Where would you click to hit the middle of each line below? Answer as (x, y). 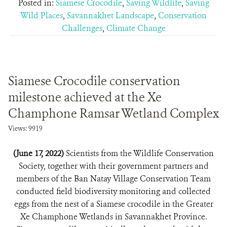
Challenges (82, 28)
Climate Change (136, 28)
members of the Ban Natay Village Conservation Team (113, 179)
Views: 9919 (25, 128)
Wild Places (42, 15)
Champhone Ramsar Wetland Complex (113, 113)
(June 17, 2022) (40, 153)
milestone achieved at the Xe (85, 97)
